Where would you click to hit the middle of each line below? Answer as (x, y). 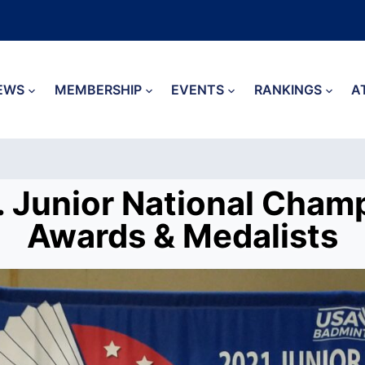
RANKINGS (288, 90)
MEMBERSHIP (98, 90)
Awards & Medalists (182, 236)
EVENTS (198, 90)
